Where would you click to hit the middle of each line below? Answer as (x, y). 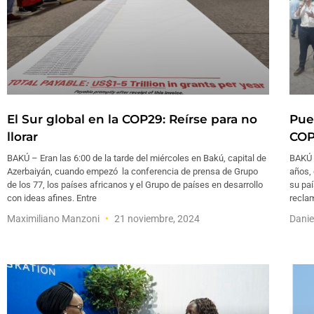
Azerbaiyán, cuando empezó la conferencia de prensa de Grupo (132, 172)
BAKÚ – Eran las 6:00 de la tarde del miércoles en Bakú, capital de (137, 158)
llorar (22, 137)
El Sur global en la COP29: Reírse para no (132, 120)
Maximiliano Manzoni (54, 219)
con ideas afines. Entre (52, 198)
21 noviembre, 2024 (156, 219)
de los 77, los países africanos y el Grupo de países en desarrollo (135, 185)
